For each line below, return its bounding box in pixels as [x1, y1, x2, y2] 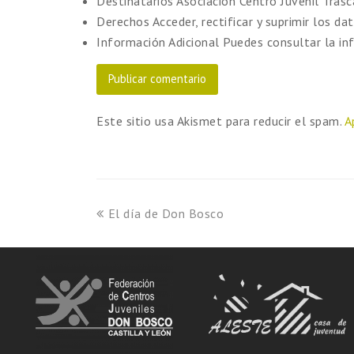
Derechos [96, 13, 149, 29]
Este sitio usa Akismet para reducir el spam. [96, 112, 345, 129]
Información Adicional [96, 33, 220, 50]
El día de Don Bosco [107, 205, 224, 221]
